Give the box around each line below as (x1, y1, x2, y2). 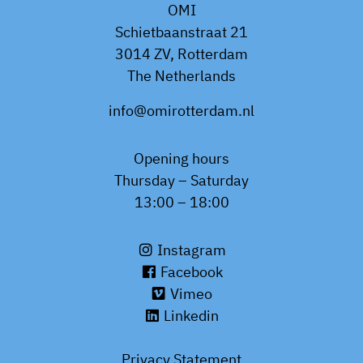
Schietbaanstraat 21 (115, 23, 248, 41)
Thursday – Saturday (114, 171, 249, 190)
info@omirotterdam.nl (109, 101, 254, 120)
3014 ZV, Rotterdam (115, 45, 248, 63)
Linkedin (160, 306, 219, 325)
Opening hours (134, 149, 229, 168)
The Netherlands (127, 66, 236, 85)
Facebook (156, 263, 223, 281)
